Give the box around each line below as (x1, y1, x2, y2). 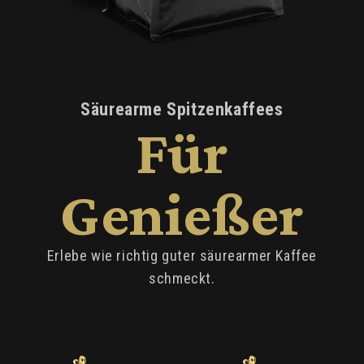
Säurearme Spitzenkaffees (80, 98, 284, 119)
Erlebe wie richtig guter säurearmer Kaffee (46, 246, 318, 264)
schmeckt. (149, 269, 215, 287)
